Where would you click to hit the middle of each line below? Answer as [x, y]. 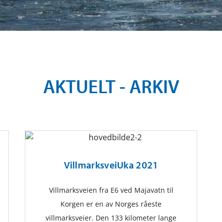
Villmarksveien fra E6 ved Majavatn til [111, 190]
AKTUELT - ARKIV [111, 86]
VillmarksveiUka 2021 [111, 165]
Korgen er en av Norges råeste [111, 204]
